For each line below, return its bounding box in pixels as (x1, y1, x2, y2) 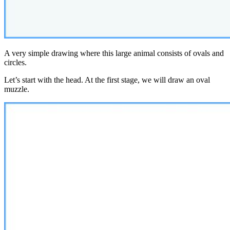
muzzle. (4, 85, 29, 94)
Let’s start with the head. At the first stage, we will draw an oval (4, 75, 210, 85)
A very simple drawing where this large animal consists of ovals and (4, 49, 224, 58)
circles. (4, 58, 27, 67)
